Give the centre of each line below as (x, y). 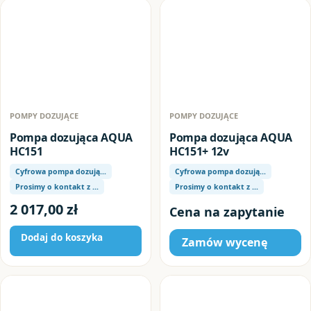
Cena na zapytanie (227, 212)
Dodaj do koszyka (62, 237)
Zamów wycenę (225, 242)
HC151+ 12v (199, 151)
